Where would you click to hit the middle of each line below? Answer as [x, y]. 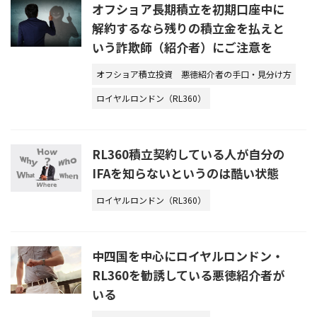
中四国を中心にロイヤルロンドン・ [188, 256]
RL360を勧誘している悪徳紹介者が [188, 275]
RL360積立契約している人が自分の [188, 154]
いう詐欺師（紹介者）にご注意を [182, 47]
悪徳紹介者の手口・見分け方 [236, 74]
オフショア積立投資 [134, 74]
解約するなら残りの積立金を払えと [188, 28]
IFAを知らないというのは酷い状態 [185, 173]
